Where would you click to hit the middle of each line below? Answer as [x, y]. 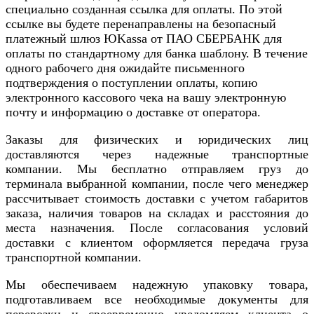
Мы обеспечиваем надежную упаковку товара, [157, 284]
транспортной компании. [74, 257]
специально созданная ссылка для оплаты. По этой [144, 9]
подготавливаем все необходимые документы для [157, 299]
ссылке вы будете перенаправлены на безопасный [141, 23]
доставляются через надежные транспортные [157, 154]
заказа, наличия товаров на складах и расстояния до [157, 213]
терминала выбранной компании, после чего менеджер [157, 183]
